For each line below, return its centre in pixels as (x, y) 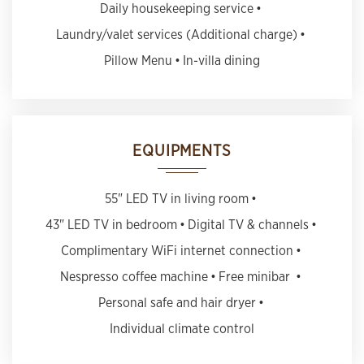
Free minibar (256, 276)
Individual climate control (182, 328)
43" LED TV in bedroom (111, 224)
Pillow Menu (138, 60)
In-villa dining (221, 60)
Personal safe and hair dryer (177, 302)
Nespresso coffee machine (134, 276)
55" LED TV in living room (177, 198)
